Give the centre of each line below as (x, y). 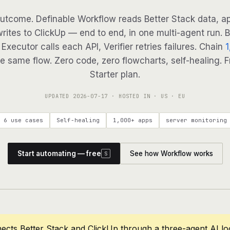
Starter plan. (115, 74)
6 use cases (23, 120)
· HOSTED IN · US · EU (147, 96)
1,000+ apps (132, 120)
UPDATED (59, 96)
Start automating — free (59, 154)
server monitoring (196, 120)
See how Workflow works (171, 154)
